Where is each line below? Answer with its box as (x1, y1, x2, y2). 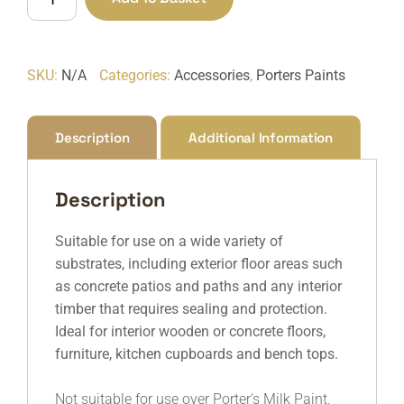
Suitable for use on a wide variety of (55, 233, 283, 251)
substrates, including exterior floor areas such (55, 255, 343, 273)
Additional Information (188, 129, 333, 147)
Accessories (174, 67, 250, 85)
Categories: (99, 67, 174, 85)
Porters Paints (256, 67, 345, 85)
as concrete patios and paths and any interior (55, 278, 342, 296)
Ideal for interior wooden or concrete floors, (55, 323, 326, 341)
